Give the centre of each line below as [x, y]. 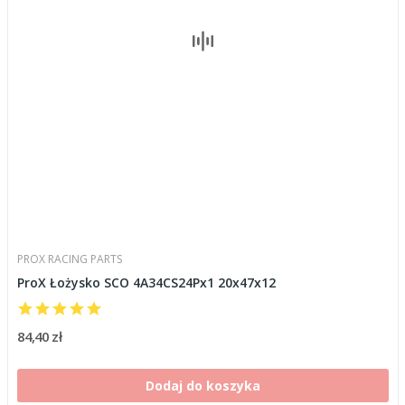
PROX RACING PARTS [69, 259]
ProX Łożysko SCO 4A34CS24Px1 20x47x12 [146, 283]
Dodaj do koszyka [202, 386]
